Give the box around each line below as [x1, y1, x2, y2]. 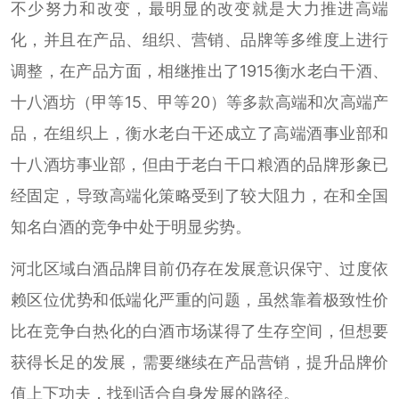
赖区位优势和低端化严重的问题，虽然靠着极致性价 [10, 289, 389, 309]
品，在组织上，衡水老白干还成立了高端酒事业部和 [10, 123, 389, 142]
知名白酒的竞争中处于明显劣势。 [10, 216, 251, 236]
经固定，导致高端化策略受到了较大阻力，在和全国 [10, 185, 389, 205]
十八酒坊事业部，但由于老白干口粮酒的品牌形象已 [10, 154, 389, 174]
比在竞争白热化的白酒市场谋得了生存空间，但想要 [10, 321, 389, 340]
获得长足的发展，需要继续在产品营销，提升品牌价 [10, 352, 389, 371]
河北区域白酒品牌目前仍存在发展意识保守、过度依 [10, 258, 389, 278]
